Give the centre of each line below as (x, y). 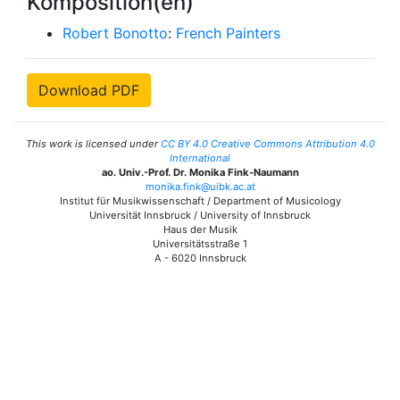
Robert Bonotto (115, 33)
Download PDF (89, 90)
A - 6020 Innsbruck (200, 258)
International (200, 158)
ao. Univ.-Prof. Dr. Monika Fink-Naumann (200, 172)
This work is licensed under (93, 143)
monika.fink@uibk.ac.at (200, 186)
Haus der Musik (200, 229)
